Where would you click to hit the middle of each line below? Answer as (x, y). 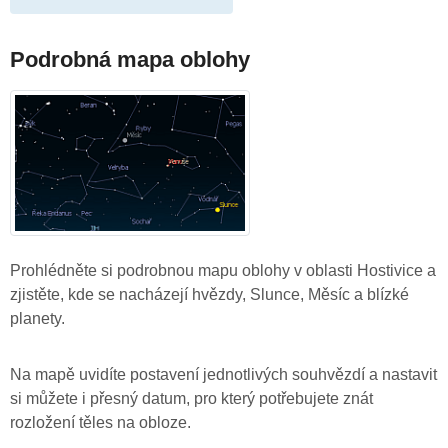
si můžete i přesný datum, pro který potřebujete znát (191, 398)
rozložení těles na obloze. (100, 422)
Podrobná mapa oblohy (130, 59)
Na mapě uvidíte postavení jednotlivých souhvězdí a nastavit (223, 374)
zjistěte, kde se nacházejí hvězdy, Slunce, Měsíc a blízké (209, 294)
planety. (37, 318)
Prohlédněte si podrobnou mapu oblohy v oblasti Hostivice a (223, 270)
